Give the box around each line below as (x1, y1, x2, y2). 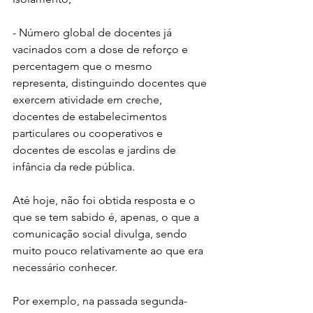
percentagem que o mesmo (13, 59, 155, 73)
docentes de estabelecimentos (13, 110, 170, 123)
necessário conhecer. (13, 261, 117, 274)
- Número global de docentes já (13, 26, 175, 39)
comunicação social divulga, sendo (13, 227, 190, 240)
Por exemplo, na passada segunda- (13, 294, 187, 307)
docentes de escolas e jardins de (13, 143, 179, 156)
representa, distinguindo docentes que (13, 76, 210, 89)
